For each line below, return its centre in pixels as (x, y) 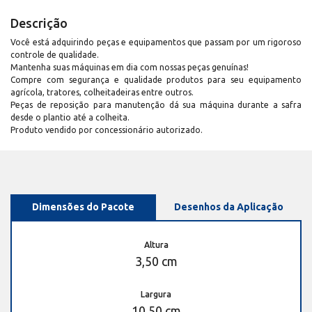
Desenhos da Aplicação (229, 207)
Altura (156, 245)
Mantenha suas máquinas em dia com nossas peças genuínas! (130, 68)
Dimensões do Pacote (83, 207)
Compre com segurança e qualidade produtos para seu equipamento (156, 80)
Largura (156, 295)
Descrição (39, 23)
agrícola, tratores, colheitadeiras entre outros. (102, 93)
